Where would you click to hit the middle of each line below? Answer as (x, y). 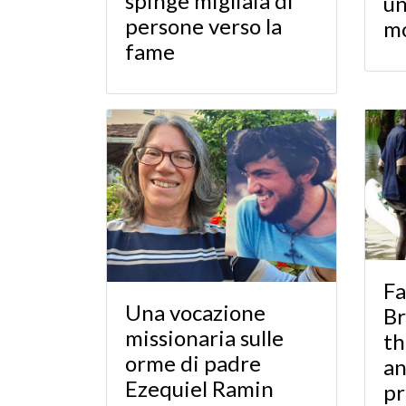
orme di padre (193, 362)
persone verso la (203, 25)
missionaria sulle (204, 337)
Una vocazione (195, 312)
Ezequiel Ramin (199, 388)
